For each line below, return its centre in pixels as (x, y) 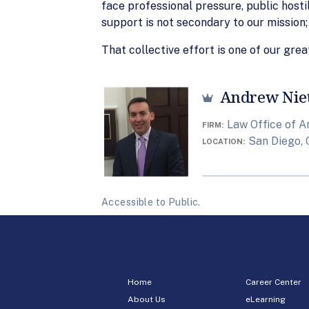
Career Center (273, 282)
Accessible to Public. (151, 202)
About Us (147, 299)
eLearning (265, 299)
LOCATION (222, 141)
